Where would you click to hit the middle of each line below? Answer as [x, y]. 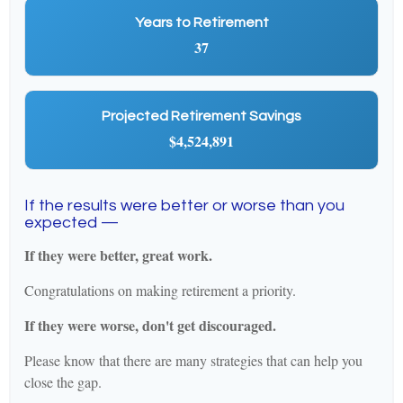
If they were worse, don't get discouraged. [150, 325]
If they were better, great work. [118, 255]
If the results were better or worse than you [184, 206]
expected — [72, 223]
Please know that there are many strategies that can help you [193, 360]
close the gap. [63, 382]
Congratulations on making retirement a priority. [160, 290]
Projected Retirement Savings [201, 116]
